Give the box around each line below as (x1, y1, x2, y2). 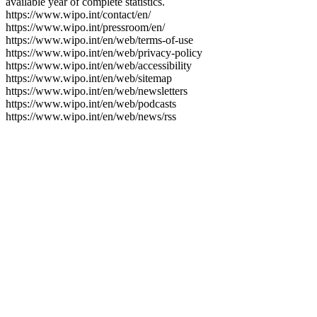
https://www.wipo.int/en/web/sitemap (6, 72, 172, 85)
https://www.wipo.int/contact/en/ (6, 8, 151, 21)
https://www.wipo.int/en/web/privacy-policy (6, 47, 202, 59)
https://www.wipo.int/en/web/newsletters (6, 85, 188, 98)
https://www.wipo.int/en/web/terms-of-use (6, 34, 193, 47)
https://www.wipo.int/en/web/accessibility (6, 59, 192, 72)
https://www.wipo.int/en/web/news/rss (6, 110, 176, 123)
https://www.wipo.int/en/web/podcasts (6, 98, 176, 110)
